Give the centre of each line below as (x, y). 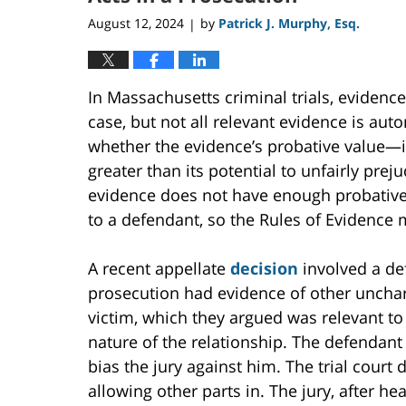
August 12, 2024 (136, 24)
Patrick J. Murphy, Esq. (289, 24)
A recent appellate (159, 269)
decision (264, 269)
